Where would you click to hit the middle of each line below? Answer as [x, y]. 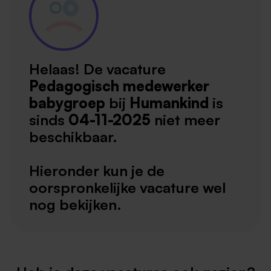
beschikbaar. [73, 137]
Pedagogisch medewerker [119, 86]
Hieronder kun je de [97, 171]
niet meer [187, 120]
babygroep [67, 103]
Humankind [169, 103]
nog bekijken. [75, 205]
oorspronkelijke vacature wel [127, 188]
